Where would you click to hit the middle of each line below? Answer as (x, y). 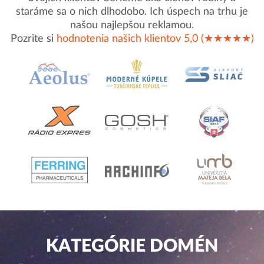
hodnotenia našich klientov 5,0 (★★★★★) (155, 39)
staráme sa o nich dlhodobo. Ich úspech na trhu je (132, 12)
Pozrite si (33, 39)
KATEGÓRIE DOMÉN (132, 246)
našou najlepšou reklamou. (132, 25)
